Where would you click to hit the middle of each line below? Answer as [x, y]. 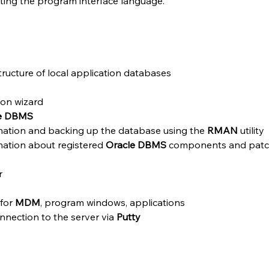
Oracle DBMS [136, 145]
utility [252, 130]
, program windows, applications [113, 202]
